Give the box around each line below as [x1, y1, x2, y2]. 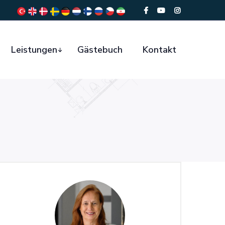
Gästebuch [77, 44, 123, 56]
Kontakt [143, 44, 176, 56]
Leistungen [11, 44, 57, 56]
